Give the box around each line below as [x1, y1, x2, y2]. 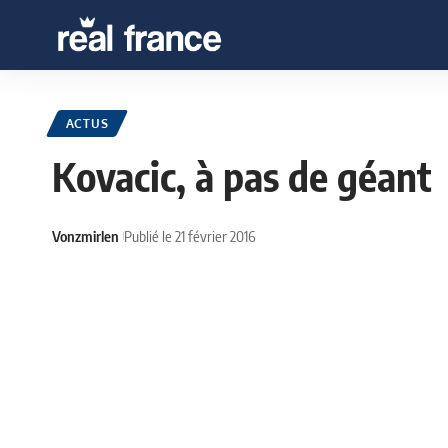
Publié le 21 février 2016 [124, 226, 256, 245]
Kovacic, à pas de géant [52, 151, 432, 202]
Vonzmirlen [52, 226, 119, 245]
